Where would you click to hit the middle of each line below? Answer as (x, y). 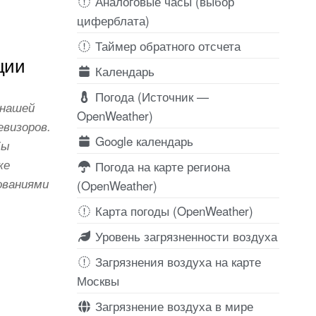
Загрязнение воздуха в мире (172, 305)
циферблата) (113, 20)
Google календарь (142, 140)
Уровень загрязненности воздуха (184, 236)
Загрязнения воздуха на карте (176, 261)
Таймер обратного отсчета (166, 45)
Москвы (98, 280)
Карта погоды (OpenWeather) (172, 210)
